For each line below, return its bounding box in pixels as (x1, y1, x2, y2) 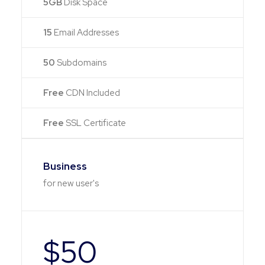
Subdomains (57, 57, 106, 69)
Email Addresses (52, 27, 119, 38)
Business (43, 160, 87, 173)
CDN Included (66, 87, 120, 99)
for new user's (43, 177, 99, 189)
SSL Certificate (66, 117, 126, 129)
